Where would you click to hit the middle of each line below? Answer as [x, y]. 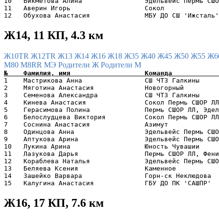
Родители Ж [79, 65]
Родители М [121, 65]
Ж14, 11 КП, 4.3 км [54, 35]
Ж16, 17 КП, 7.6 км [54, 203]
